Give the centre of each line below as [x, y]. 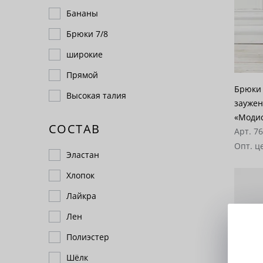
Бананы [82, 13]
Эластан [83, 155]
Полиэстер [88, 237]
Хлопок [80, 175]
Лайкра [81, 196]
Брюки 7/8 [87, 34]
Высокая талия [96, 95]
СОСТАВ [75, 129]
